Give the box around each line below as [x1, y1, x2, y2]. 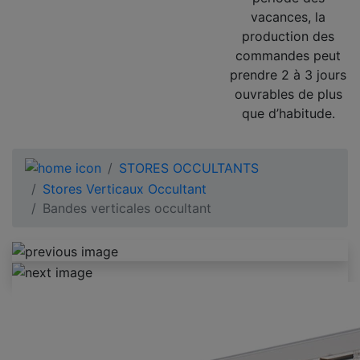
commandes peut [235, 47, 341, 63]
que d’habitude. [241, 104, 335, 121]
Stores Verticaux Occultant [43, 181, 207, 198]
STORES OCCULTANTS [119, 159, 259, 176]
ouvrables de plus [234, 85, 342, 102]
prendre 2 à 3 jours [230, 66, 346, 83]
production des [242, 27, 334, 44]
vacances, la [251, 8, 325, 25]
